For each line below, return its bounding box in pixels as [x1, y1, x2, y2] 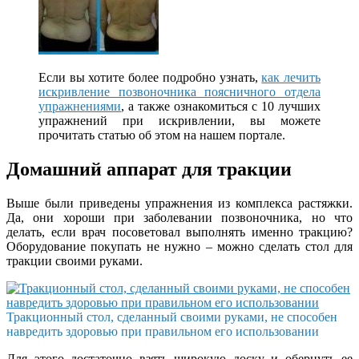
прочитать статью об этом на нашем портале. [38, 127, 285, 142]
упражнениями [38, 99, 121, 113]
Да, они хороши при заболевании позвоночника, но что [6, 210, 353, 224]
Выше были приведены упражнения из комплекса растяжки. [6, 196, 353, 210]
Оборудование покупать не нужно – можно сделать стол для [6, 239, 353, 253]
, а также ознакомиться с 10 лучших [121, 99, 321, 113]
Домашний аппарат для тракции [6, 158, 292, 179]
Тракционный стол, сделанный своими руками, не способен [6, 309, 337, 324]
